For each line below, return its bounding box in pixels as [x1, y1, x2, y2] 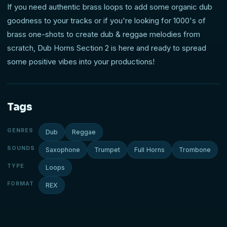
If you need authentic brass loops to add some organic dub [7, 2, 212, 12]
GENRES [7, 127, 34, 134]
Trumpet [94, 146, 120, 154]
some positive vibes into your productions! [7, 57, 155, 67]
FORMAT [7, 180, 34, 187]
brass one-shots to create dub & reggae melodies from [7, 29, 200, 40]
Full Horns [134, 146, 165, 154]
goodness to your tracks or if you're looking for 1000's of [7, 16, 206, 26]
